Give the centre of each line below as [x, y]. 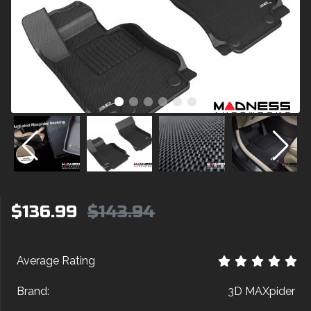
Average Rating [56, 261]
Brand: [33, 291]
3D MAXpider [261, 291]
